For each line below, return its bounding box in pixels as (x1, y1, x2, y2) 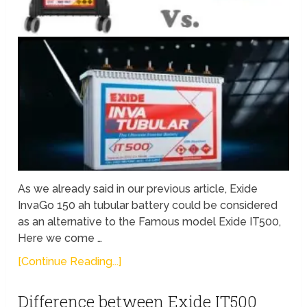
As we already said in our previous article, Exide (18, 182, 258, 195)
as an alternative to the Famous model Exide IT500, (18, 214, 282, 228)
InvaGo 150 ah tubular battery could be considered (18, 198, 278, 212)
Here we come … (18, 231, 103, 245)
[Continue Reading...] (18, 254, 122, 268)
